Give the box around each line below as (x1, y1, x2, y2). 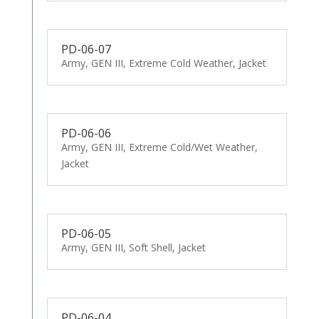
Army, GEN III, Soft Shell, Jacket (61, 240, 206, 254)
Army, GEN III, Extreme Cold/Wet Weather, (61, 140, 258, 154)
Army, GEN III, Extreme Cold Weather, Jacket (61, 56, 266, 70)
